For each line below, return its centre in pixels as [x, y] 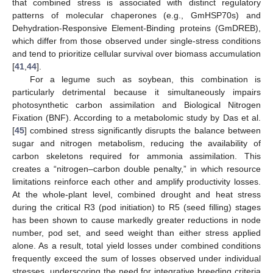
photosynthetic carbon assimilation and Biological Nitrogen [136, 105]
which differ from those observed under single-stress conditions [136, 41]
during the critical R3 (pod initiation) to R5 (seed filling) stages [136, 207]
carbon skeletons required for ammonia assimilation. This [136, 156]
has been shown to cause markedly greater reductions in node [136, 220]
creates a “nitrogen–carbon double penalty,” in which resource [136, 169]
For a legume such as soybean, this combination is [145, 80]
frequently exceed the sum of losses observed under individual [136, 259]
